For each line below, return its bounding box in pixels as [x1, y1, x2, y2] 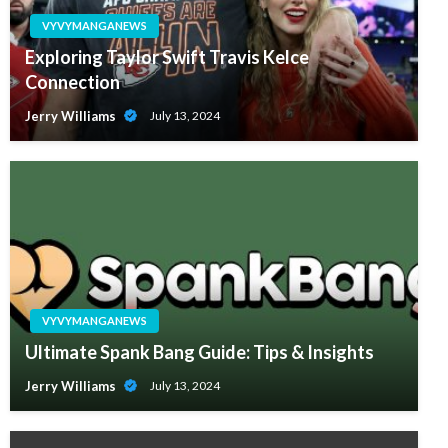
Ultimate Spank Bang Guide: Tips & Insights [25, 341, 374, 364]
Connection [25, 71, 120, 94]
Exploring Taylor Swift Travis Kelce [25, 46, 309, 69]
